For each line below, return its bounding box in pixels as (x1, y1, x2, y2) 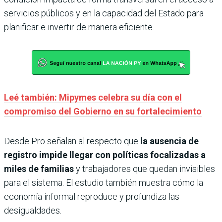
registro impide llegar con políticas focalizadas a (4, 149, 206, 160)
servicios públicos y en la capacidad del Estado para (4, 7, 204, 18)
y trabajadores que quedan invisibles (74, 163, 215, 174)
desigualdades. (4, 205, 61, 216)
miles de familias (4, 163, 74, 174)
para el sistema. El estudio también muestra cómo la (4, 177, 203, 188)
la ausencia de (140, 135, 199, 146)
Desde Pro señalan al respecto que (4, 135, 140, 146)
